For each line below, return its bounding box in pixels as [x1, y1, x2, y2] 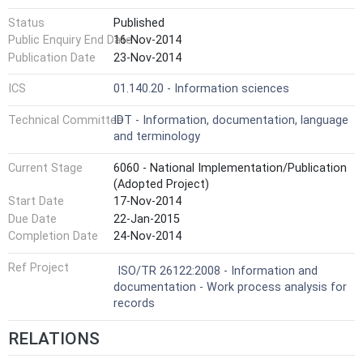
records [113, 296, 155, 310]
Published [113, 15, 164, 30]
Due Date [8, 211, 57, 226]
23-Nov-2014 [113, 50, 181, 65]
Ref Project [8, 260, 69, 275]
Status [8, 15, 45, 30]
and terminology [113, 129, 200, 143]
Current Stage [8, 160, 83, 175]
